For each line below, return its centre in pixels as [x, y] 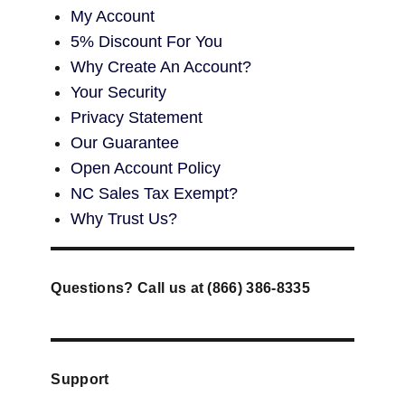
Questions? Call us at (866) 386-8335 [180, 287]
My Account [113, 16]
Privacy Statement [137, 117]
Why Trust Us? [124, 218]
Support [80, 380]
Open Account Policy [146, 168]
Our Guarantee [125, 142]
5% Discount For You [147, 41]
